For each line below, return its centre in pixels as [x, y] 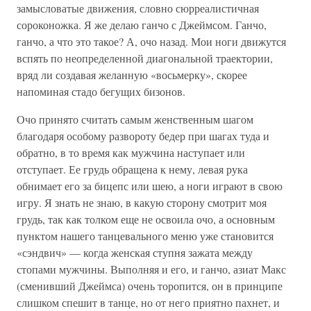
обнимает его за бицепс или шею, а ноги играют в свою [150, 186]
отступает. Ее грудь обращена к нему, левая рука [132, 169]
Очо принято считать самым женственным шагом [135, 119]
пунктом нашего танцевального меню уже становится [145, 236]
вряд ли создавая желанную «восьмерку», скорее [132, 75]
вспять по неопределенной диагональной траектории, [145, 58]
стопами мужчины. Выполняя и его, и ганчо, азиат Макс [151, 269]
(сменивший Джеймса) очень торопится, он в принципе [150, 286]
